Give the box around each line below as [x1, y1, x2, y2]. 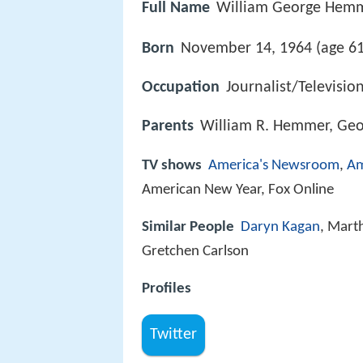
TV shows [142, 157, 202, 173]
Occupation [142, 79, 220, 96]
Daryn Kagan [241, 219, 320, 235]
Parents [142, 118, 194, 135]
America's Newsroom [208, 157, 340, 173]
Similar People [142, 219, 234, 235]
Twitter [150, 327, 198, 344]
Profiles [142, 280, 191, 297]
